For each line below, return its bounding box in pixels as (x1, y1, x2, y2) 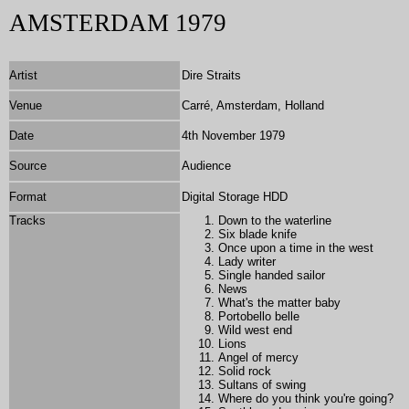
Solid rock (218, 364, 271, 378)
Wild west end (218, 323, 292, 337)
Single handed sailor (218, 268, 325, 282)
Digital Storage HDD (182, 190, 288, 204)
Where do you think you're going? (218, 392, 393, 405)
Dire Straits (182, 68, 241, 82)
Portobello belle (218, 309, 299, 323)
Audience (182, 159, 231, 173)
